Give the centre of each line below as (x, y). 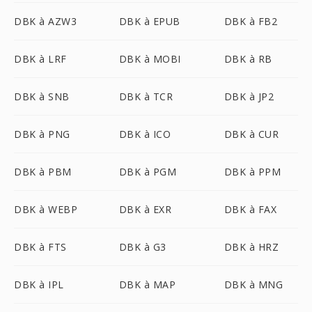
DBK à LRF (40, 59)
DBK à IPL (39, 284)
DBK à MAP (147, 284)
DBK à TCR (146, 96)
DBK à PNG (42, 134)
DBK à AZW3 (45, 21)
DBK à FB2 (251, 21)
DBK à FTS (40, 247)
